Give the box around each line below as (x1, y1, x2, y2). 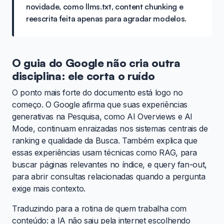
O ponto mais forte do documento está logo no (12, 87, 183, 97)
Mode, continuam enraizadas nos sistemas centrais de (12, 123, 208, 133)
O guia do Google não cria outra (12, 55, 180, 69)
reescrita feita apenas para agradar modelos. (26, 13, 186, 23)
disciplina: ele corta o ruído (12, 68, 155, 82)
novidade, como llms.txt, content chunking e (26, 1, 183, 11)
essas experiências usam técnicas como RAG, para (12, 147, 197, 157)
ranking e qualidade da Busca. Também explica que (12, 135, 197, 145)
